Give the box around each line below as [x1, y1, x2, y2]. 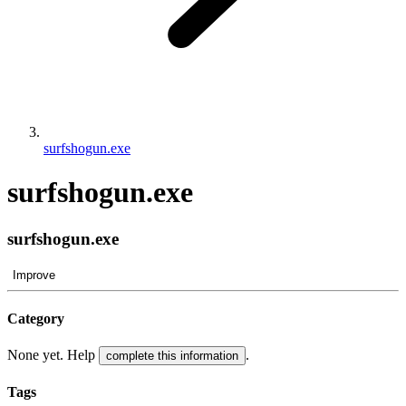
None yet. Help [7, 347, 99, 363]
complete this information [106, 349, 238, 363]
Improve [13, 267, 55, 282]
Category [7, 310, 64, 326]
